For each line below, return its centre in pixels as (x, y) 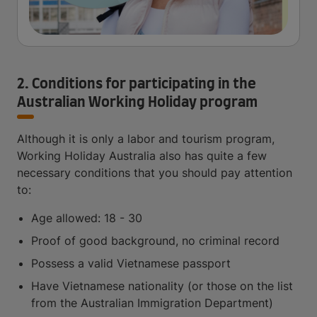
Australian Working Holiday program (137, 103)
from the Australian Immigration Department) (152, 303)
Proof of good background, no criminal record (155, 241)
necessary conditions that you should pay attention (155, 173)
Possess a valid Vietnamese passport (131, 263)
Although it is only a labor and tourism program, (146, 139)
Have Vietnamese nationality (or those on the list (162, 286)
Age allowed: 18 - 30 (87, 218)
